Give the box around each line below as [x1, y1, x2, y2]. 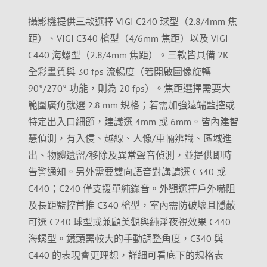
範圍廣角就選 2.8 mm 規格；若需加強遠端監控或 [27, 98, 235, 111]
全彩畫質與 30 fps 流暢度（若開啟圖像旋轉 [27, 65, 211, 77]
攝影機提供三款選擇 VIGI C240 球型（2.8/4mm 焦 [27, 15, 237, 27]
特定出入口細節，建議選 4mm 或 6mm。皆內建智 [27, 115, 239, 128]
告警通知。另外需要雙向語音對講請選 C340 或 [27, 165, 226, 178]
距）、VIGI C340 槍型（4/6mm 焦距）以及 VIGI [27, 32, 228, 44]
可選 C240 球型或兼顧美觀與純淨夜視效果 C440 [27, 215, 231, 228]
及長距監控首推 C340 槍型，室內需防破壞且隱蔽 [27, 198, 235, 211]
